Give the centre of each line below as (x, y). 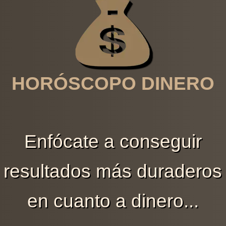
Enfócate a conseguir (113, 141)
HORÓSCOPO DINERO (113, 83)
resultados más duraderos (113, 171)
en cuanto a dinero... (113, 201)
